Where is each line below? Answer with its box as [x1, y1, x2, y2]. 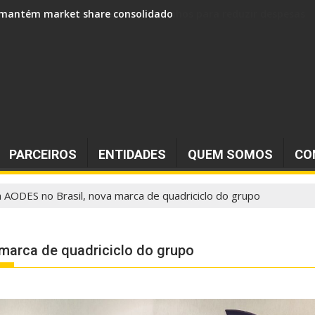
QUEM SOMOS [188, 147, 273, 162]
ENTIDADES [98, 147, 166, 162]
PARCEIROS [9, 147, 77, 162]
